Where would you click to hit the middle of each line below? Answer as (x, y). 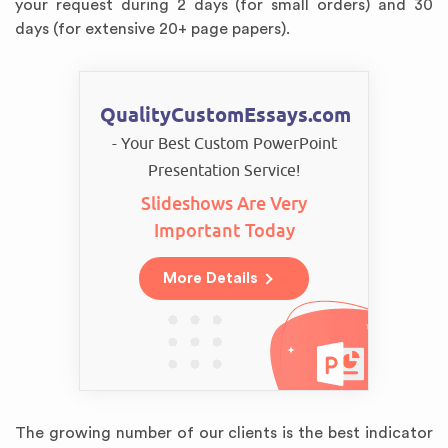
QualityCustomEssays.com (225, 115)
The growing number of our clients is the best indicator (224, 433)
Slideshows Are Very (224, 203)
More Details (210, 278)
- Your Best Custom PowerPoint (224, 143)
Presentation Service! (224, 170)
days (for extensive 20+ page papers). (152, 29)
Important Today (224, 230)
